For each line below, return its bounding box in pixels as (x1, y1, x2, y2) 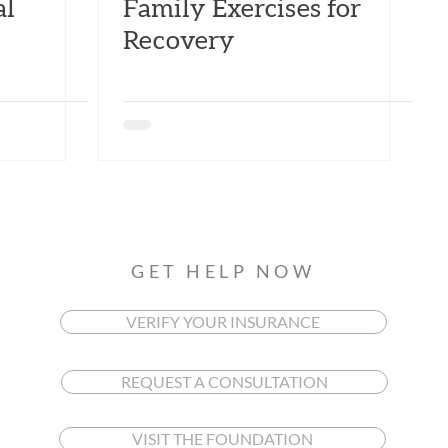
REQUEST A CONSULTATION (120, 371, 328, 391)
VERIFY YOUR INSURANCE (126, 311, 321, 331)
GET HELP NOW (131, 259, 316, 282)
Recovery (123, 27, 235, 54)
